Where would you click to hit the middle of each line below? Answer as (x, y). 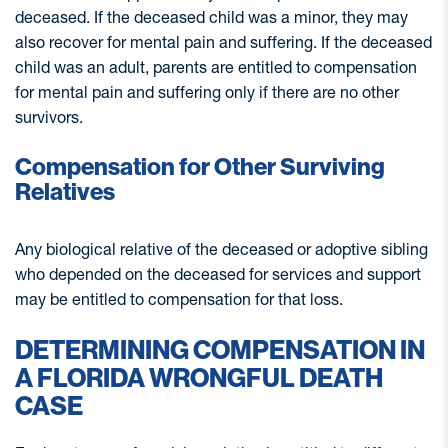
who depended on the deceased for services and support (218, 273)
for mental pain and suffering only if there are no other (207, 91)
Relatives (65, 191)
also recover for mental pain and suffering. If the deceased (223, 41)
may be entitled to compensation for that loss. (179, 298)
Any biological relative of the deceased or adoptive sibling (221, 248)
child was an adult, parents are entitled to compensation (216, 66)
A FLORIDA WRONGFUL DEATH (199, 378)
